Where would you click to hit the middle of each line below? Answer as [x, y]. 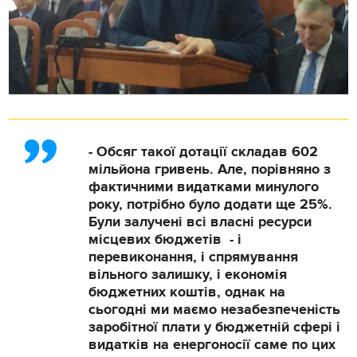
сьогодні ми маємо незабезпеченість [215, 310]
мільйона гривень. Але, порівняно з [210, 170]
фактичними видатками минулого [204, 188]
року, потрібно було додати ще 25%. [211, 205]
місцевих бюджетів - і [165, 240]
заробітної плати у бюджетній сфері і [215, 328]
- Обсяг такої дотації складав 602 [204, 153]
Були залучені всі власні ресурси [200, 223]
